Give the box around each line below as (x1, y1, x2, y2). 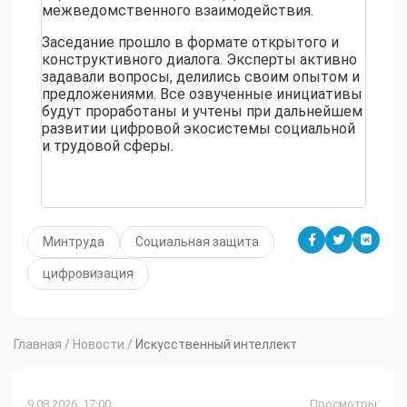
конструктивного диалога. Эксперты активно (42, 51, 357, 69)
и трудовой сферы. (42, 137, 174, 155)
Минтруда (43, 234, 104, 250)
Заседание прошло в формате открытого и (42, 34, 339, 52)
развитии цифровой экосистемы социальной (42, 120, 355, 138)
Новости (73, 337, 124, 352)
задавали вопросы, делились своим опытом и (42, 68, 360, 86)
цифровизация (43, 266, 134, 282)
